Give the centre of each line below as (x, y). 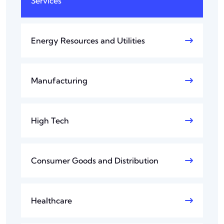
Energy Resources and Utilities (88, 41)
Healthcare (51, 201)
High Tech (50, 121)
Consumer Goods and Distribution (95, 161)
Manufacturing (59, 81)
